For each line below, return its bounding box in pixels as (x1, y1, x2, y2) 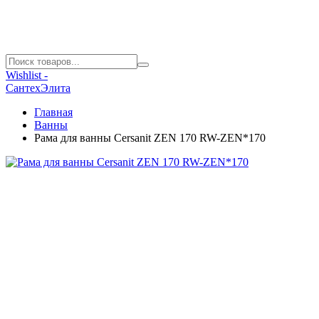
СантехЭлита (6, 82, 70, 94)
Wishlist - (6, 69, 48, 81)
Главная (34, 106, 73, 118)
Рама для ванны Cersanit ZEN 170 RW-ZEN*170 (34, 132, 266, 144)
